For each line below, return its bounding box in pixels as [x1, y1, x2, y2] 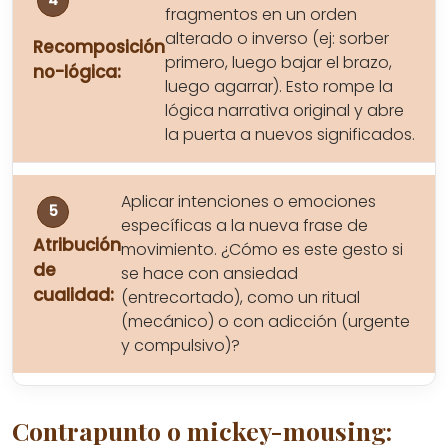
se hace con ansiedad [121, 261, 298, 285]
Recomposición [33, 34, 165, 59]
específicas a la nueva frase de [121, 213, 368, 237]
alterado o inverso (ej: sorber [165, 26, 389, 50]
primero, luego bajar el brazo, [165, 50, 392, 74]
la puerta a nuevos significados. [165, 122, 415, 146]
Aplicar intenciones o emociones [121, 189, 376, 213]
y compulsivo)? [121, 333, 240, 357]
